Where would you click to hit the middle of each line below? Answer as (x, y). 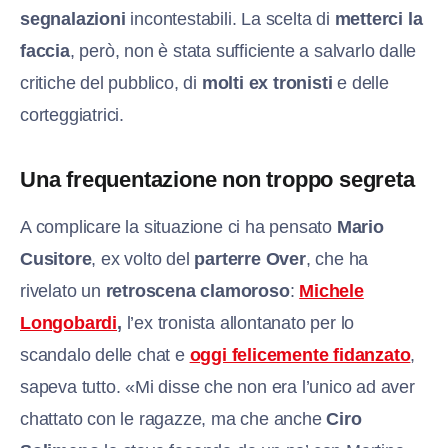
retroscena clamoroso (197, 290)
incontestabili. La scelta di (232, 18)
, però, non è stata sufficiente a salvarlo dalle (243, 50)
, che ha (337, 258)
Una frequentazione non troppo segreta (217, 179)
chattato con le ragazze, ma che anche (173, 418)
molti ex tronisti (269, 82)
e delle (363, 82)
